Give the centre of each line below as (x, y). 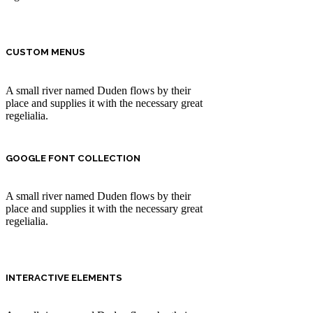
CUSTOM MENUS (45, 52)
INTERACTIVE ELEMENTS (64, 278)
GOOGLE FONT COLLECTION (73, 158)
